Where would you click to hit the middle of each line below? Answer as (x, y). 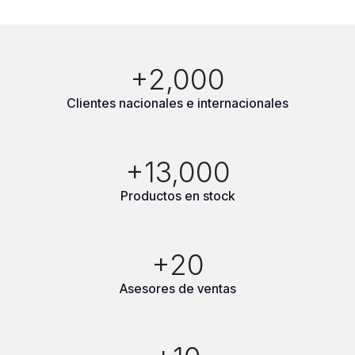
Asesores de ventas (177, 288)
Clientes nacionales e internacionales (177, 103)
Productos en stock (177, 195)
